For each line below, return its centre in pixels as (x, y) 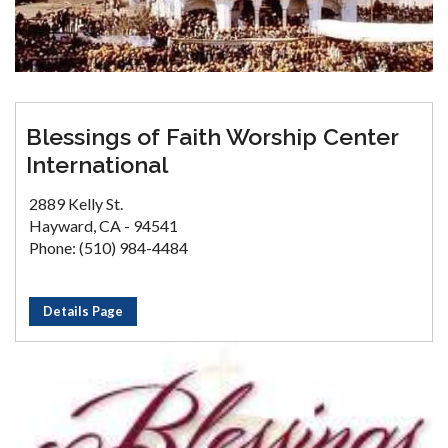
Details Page (83, 311)
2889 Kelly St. (76, 203)
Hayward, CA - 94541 (103, 225)
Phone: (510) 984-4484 (108, 247)
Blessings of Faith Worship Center (212, 136)
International (97, 164)
